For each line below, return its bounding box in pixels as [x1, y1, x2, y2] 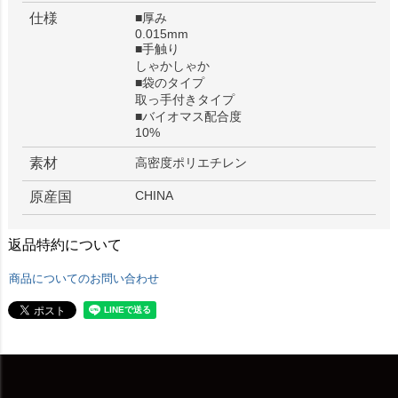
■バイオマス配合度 [135, 108, 243, 123]
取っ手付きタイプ [135, 92, 235, 107]
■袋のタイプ [135, 75, 205, 90]
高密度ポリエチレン [135, 155, 248, 170]
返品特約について [7, 236, 122, 252]
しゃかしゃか [135, 58, 211, 73]
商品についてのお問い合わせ [8, 271, 159, 285]
